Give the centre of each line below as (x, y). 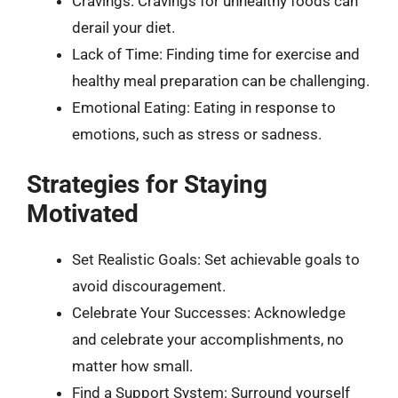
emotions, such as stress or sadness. (197, 134)
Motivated (83, 214)
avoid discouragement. (149, 286)
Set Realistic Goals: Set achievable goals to (216, 259)
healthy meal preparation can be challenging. (221, 80)
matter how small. (132, 366)
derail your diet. (123, 27)
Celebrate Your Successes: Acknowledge (209, 313)
